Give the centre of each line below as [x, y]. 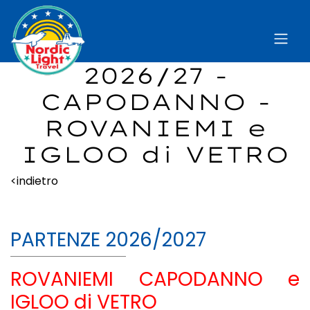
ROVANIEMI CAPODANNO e [155, 279]
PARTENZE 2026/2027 [108, 240]
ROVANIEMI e [155, 128]
